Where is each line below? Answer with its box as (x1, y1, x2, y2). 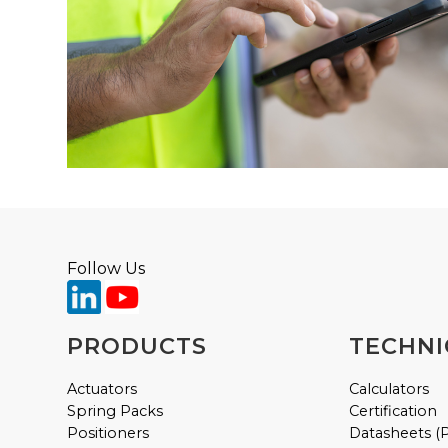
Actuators (67, 379, 138, 398)
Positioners (67, 423, 150, 442)
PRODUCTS (67, 331, 208, 360)
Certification (349, 401, 438, 420)
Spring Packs (67, 401, 164, 420)
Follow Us (67, 258, 146, 278)
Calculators (349, 379, 430, 398)
